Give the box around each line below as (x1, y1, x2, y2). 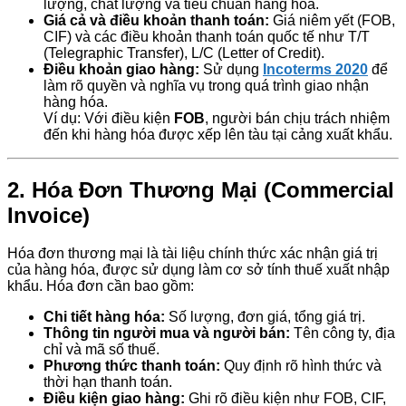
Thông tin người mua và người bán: (43, 325, 290, 342)
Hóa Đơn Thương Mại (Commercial (32, 177, 394, 202)
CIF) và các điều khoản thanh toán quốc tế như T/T (43, 28, 370, 44)
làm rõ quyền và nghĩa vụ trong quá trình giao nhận (43, 77, 369, 93)
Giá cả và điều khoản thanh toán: (43, 12, 269, 28)
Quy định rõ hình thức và (220, 358, 382, 374)
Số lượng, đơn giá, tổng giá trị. (165, 309, 365, 325)
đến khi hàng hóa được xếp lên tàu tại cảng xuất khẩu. (43, 126, 392, 142)
